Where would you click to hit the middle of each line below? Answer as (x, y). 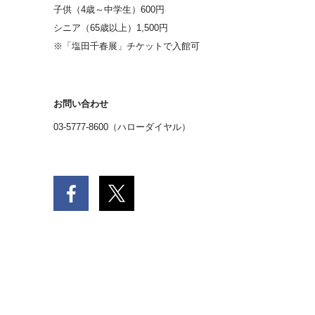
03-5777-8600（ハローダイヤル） (122, 127)
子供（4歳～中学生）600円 (109, 9)
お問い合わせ (81, 104)
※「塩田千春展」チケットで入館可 (126, 46)
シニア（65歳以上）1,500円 (110, 28)
